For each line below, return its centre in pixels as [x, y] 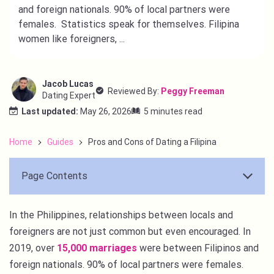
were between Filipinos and [198, 248]
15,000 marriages [97, 248]
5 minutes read [173, 111]
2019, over [33, 248]
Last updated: [50, 111]
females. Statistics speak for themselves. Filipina [129, 24]
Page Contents [54, 176]
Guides [60, 142]
